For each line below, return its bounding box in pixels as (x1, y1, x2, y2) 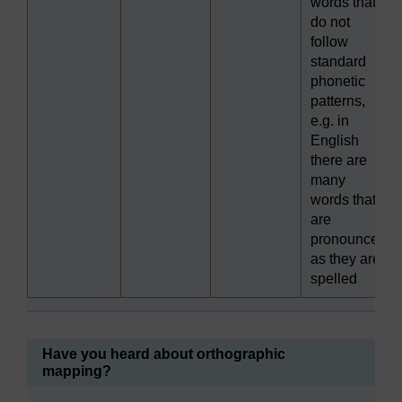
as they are (310, 251, 380, 267)
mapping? (42, 363, 111, 380)
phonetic (310, 74, 365, 90)
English (310, 133, 359, 149)
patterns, (310, 93, 365, 109)
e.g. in (310, 113, 349, 129)
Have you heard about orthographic (42, 346, 285, 363)
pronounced (310, 232, 387, 248)
